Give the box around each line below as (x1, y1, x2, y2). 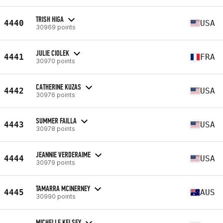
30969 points (36, 23, 76, 31)
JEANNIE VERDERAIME (36, 149, 91, 159)
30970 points (36, 57, 75, 65)
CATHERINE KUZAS (36, 82, 81, 92)
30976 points (36, 91, 75, 99)
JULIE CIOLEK (36, 48, 69, 58)
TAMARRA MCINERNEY (36, 183, 90, 193)
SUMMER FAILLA (36, 115, 77, 125)
